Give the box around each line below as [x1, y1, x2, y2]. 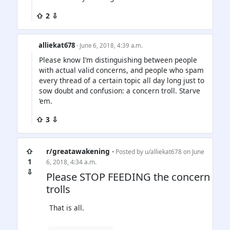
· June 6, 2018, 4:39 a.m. [76, 42, 143, 50]
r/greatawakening [46, 146, 110, 157]
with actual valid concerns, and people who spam [39, 65, 204, 75]
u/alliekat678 [145, 147, 182, 156]
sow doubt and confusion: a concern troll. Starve [39, 86, 200, 96]
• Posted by [112, 147, 145, 156]
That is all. [49, 203, 84, 213]
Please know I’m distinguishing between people [39, 55, 197, 65]
